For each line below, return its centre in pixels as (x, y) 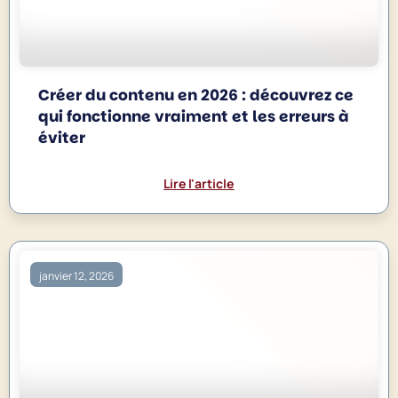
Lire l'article (199, 183)
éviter (62, 137)
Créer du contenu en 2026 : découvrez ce (196, 95)
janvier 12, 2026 (77, 276)
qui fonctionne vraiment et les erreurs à (194, 116)
